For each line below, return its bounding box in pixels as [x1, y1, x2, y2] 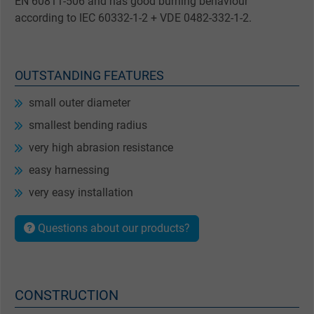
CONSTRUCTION [15, 287, 118, 304]
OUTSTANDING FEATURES [15, 69, 164, 83]
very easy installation [29, 186, 133, 200]
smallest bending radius [29, 118, 147, 132]
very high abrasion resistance [29, 141, 173, 155]
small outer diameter [29, 96, 130, 110]
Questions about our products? [35, 221, 190, 235]
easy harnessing [29, 163, 112, 177]
